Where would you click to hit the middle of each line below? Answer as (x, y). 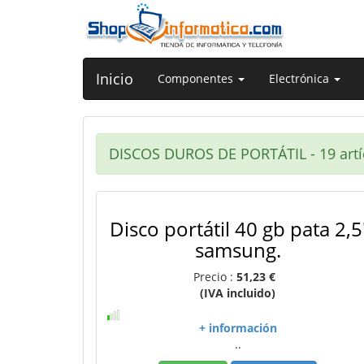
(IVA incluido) (238, 293)
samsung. (238, 250)
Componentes (197, 78)
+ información (238, 328)
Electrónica (301, 78)
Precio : (215, 277)
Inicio (115, 79)
